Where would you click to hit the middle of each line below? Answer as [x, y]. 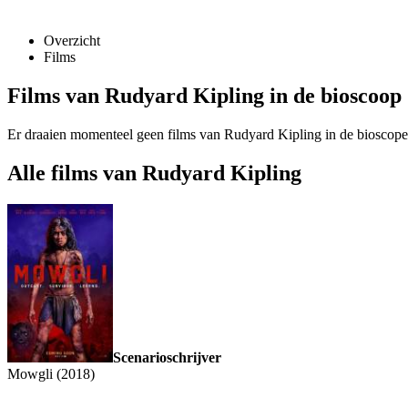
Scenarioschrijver [167, 357]
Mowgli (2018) [51, 373]
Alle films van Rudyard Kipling [154, 173]
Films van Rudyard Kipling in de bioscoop [204, 96]
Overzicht [72, 41]
